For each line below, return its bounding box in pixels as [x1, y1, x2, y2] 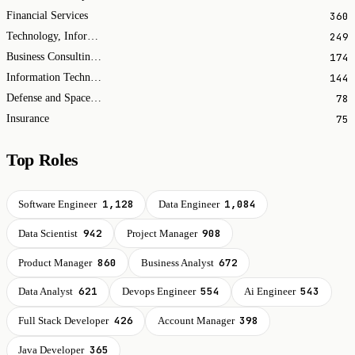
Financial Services [6, 10, 88, 22]
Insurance [6, 113, 49, 125]
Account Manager [157, 315, 235, 327]
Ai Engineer [243, 286, 296, 298]
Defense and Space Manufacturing [90, 92, 101, 105]
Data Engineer [158, 199, 219, 211]
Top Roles [6, 150, 79, 170]
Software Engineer [18, 199, 97, 211]
